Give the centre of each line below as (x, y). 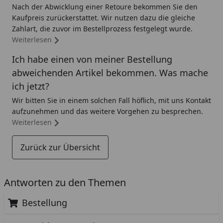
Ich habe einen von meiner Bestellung (92, 59)
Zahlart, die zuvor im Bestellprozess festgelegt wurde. (102, 29)
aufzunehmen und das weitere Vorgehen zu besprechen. (108, 111)
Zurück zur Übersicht (60, 147)
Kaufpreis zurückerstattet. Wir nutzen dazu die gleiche (104, 18)
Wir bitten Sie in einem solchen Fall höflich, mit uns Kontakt (111, 100)
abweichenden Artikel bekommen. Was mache (110, 73)
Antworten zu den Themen (65, 182)
